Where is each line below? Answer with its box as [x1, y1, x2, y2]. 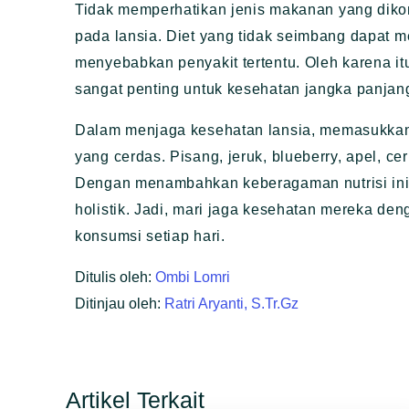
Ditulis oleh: [75, 269, 155, 286]
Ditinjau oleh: [75, 296, 164, 312]
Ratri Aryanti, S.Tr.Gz [164, 296, 299, 312]
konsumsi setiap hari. [75, 228, 225, 245]
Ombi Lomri [155, 269, 230, 286]
